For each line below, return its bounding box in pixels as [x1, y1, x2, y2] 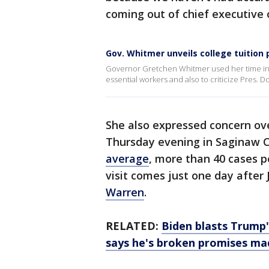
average [106, 151, 149, 166]
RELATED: [106, 219, 162, 233]
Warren [106, 185, 144, 199]
